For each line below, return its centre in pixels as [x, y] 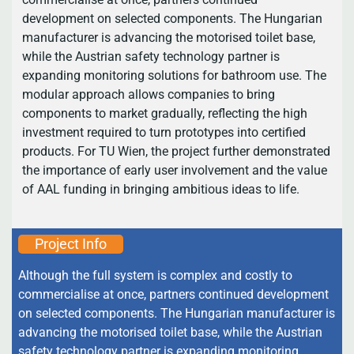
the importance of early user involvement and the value [174, 171]
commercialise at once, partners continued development [174, 295]
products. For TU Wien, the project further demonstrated [176, 152]
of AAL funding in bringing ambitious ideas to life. [160, 190]
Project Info [71, 244]
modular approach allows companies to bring [148, 95]
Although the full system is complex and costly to [156, 276]
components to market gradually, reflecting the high [164, 114]
